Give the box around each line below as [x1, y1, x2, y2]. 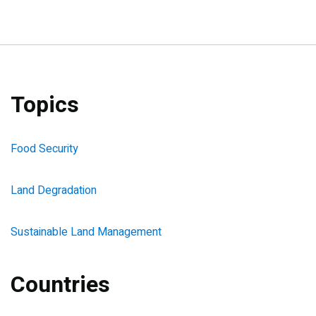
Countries [11, 267, 110, 301]
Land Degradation [11, 181, 97, 199]
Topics [11, 87, 79, 121]
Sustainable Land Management [11, 223, 162, 241]
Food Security [11, 140, 78, 157]
